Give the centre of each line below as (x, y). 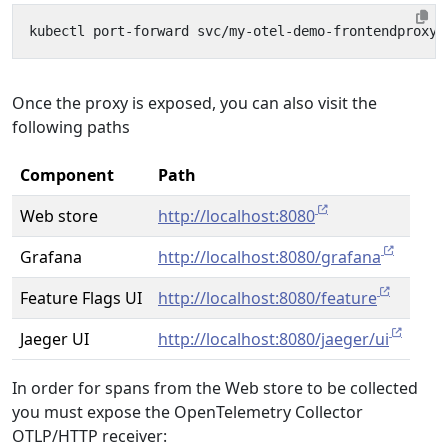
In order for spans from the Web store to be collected (215, 388)
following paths (71, 127)
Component (67, 175)
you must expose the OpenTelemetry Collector (187, 412)
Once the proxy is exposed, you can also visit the (194, 103)
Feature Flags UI (81, 298)
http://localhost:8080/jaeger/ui (273, 339)
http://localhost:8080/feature (267, 298)
